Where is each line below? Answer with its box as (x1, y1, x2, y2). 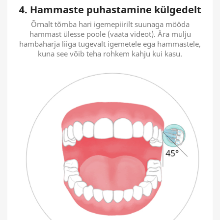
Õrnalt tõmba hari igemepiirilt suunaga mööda (30, 19, 190, 29)
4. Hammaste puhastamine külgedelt (19, 2, 201, 16)
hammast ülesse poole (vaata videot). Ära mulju (29, 28, 191, 39)
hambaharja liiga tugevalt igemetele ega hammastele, (19, 38, 201, 49)
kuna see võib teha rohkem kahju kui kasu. (38, 48, 182, 58)
